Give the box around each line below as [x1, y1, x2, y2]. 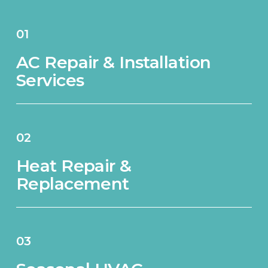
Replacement [16, 173, 129, 194]
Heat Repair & [16, 155, 132, 176]
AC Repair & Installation [16, 51, 211, 72]
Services [16, 69, 84, 90]
